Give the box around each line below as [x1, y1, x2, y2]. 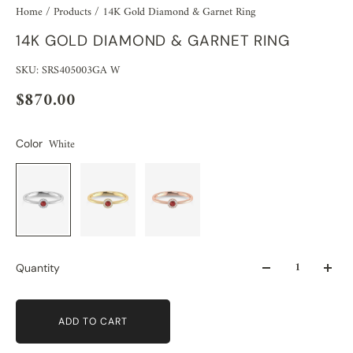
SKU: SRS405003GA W [16, 60, 120, 80]
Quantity [16, 261, 60, 276]
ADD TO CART [58, 314, 128, 328]
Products [54, 2, 95, 22]
